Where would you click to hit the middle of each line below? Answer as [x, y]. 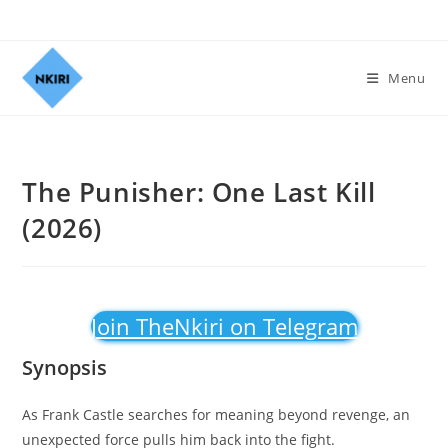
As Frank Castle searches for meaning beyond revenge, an [216, 414]
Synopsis [65, 367]
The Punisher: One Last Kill [199, 192]
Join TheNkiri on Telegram [224, 326]
